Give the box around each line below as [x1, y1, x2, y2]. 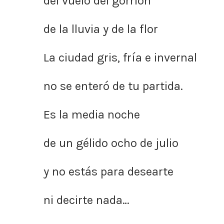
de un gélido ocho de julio [43, 136, 178, 150]
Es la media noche [43, 107, 140, 121]
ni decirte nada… [43, 193, 129, 207]
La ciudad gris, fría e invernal [43, 50, 197, 64]
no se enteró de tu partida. [43, 79, 183, 93]
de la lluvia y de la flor [43, 22, 158, 36]
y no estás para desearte [43, 164, 173, 178]
